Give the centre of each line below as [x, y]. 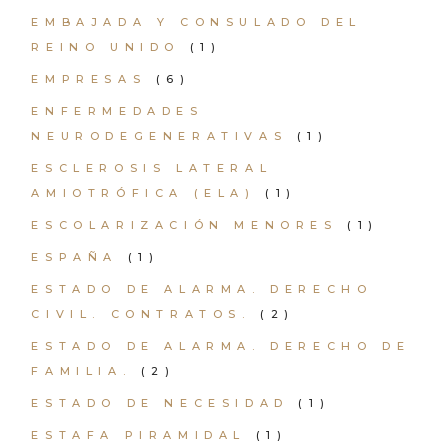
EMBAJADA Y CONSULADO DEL [196, 22]
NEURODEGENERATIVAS [159, 136]
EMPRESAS [89, 79]
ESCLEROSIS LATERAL [152, 168]
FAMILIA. [81, 371]
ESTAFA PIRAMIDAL [138, 435]
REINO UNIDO [105, 47]
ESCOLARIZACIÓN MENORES [184, 225]
